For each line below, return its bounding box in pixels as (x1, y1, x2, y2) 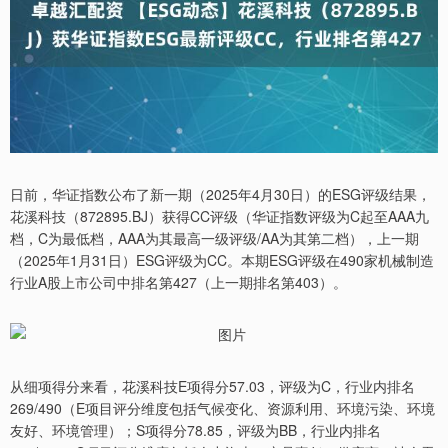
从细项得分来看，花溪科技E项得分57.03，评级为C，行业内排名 (10, 375, 415, 396)
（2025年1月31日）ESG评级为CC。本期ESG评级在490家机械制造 (10, 249, 434, 270)
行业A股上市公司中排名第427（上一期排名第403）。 (10, 271, 347, 292)
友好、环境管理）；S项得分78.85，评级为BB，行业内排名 (10, 419, 381, 440)
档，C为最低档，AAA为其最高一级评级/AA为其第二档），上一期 (10, 227, 419, 248)
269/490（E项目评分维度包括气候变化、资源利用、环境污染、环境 (10, 397, 435, 418)
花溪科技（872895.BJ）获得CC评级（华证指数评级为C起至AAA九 (10, 205, 429, 226)
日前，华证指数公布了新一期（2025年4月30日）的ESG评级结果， (10, 183, 431, 204)
